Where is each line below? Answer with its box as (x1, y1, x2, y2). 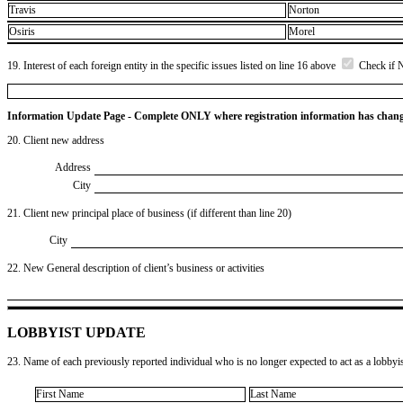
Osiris (9, 25, 35, 39)
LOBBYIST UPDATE (7, 324, 146, 340)
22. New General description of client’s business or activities (7, 261, 264, 274)
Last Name (250, 388, 296, 401)
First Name (36, 388, 84, 401)
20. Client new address (7, 133, 104, 147)
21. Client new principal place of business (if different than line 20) (7, 206, 291, 219)
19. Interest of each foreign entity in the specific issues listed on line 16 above (7, 58, 338, 72)
